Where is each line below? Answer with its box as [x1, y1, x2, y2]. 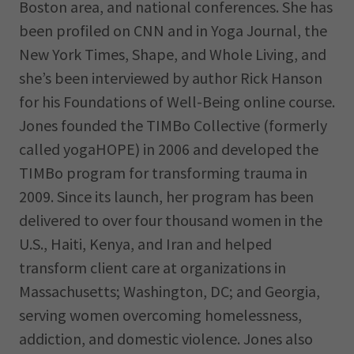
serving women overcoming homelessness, [19, 305, 302, 325]
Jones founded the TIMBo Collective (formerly [19, 115, 327, 135]
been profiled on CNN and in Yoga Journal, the [19, 21, 327, 40]
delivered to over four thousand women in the [19, 210, 322, 230]
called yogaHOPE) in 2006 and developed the [19, 139, 318, 159]
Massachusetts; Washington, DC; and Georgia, [19, 281, 320, 301]
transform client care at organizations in [19, 258, 286, 277]
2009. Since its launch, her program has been [19, 186, 314, 206]
